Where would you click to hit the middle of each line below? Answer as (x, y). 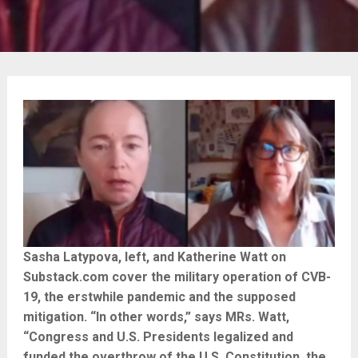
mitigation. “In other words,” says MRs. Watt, (156, 317)
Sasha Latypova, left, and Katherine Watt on (154, 257)
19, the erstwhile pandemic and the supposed (159, 297)
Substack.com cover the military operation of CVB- (177, 277)
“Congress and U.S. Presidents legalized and (158, 337)
